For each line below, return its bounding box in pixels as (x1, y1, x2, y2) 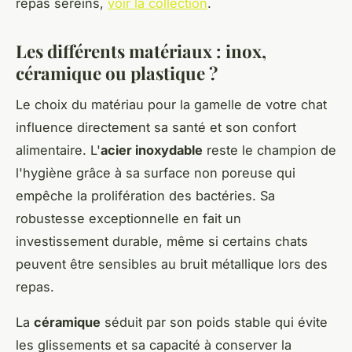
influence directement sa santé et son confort (16, 119, 296, 136)
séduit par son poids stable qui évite (101, 314, 328, 331)
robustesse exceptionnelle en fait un (16, 211, 241, 227)
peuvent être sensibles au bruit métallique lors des (16, 256, 328, 273)
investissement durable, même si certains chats (16, 233, 308, 250)
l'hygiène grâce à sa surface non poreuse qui (16, 165, 295, 181)
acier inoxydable (101, 142, 203, 159)
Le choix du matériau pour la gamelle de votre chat (16, 97, 327, 113)
